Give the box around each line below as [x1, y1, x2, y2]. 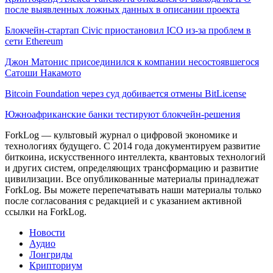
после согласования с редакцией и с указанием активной [5, 195, 242, 206]
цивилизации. [5, 173, 63, 184]
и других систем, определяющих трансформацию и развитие [5, 162, 258, 173]
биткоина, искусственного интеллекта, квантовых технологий [5, 151, 266, 162]
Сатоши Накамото [5, 67, 81, 78]
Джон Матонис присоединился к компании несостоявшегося [5, 56, 259, 67]
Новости [29, 227, 65, 238]
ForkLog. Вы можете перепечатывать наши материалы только [5, 184, 261, 195]
